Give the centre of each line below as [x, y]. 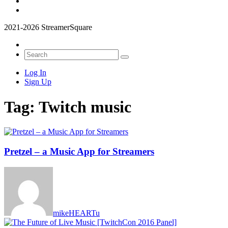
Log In [35, 73]
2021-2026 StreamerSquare [48, 27]
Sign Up [38, 82]
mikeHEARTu [76, 213]
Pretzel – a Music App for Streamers [79, 151]
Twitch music [85, 107]
